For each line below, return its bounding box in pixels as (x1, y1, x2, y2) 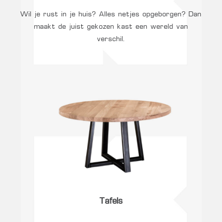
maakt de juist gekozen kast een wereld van (34, 23, 188, 30)
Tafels (99, 198, 123, 206)
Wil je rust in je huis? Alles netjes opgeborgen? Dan (20, 10, 202, 18)
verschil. (97, 35, 125, 43)
